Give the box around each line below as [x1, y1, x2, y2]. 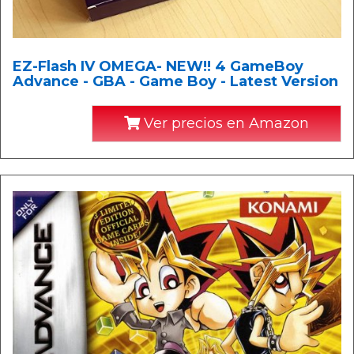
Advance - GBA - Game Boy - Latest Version [13, 73, 338, 91]
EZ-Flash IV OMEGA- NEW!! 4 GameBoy [13, 58, 303, 76]
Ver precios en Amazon [140, 115, 309, 133]
